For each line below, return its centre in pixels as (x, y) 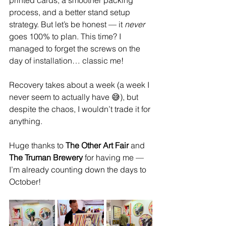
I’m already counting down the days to (79, 169)
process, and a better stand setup (71, 12)
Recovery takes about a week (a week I (80, 84)
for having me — (114, 157)
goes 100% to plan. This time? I (66, 36)
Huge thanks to (37, 145)
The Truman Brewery (46, 157)
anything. (26, 121)
